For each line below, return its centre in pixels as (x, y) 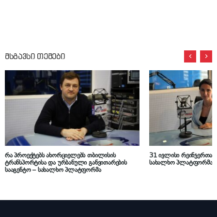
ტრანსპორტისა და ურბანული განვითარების (66, 163)
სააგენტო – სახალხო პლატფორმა (53, 170)
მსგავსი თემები (35, 56)
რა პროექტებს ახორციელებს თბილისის (60, 155)
